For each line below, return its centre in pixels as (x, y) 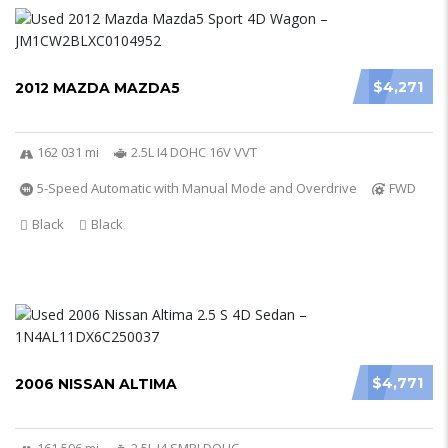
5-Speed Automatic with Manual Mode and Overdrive (197, 188)
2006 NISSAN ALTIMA (96, 384)
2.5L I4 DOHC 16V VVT (194, 152)
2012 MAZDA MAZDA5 (97, 88)
